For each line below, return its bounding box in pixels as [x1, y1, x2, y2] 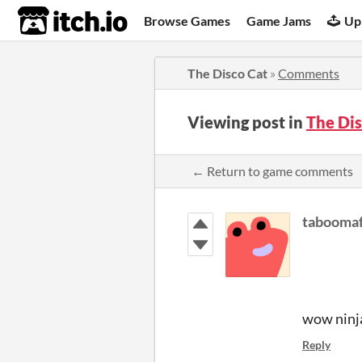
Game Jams [246, 12, 312, 28]
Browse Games [144, 12, 231, 28]
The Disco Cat [187, 65, 267, 81]
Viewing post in [187, 112, 306, 132]
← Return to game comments [192, 163, 353, 179]
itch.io [17, 5, 88, 37]
